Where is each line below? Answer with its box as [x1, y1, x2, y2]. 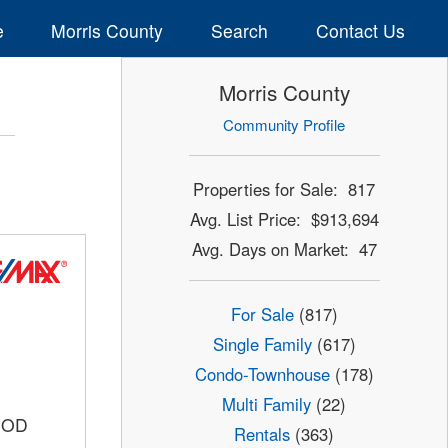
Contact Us [315, 17, 405, 43]
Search [211, 17, 269, 43]
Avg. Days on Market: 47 [191, 236, 377, 261]
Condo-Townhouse [194, 362, 330, 387]
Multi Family [222, 392, 312, 417]
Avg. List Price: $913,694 [189, 206, 379, 231]
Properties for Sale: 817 [193, 176, 376, 201]
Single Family [212, 332, 312, 357]
